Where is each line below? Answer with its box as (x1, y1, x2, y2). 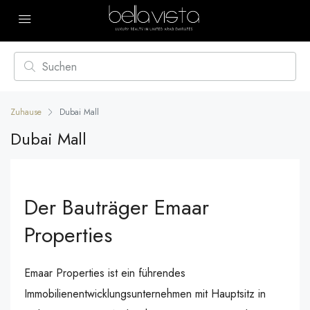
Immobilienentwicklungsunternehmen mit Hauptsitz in (24, 286, 266, 302)
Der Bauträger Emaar (24, 192, 209, 222)
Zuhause (10, 106, 42, 118)
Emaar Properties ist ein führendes (24, 265, 185, 281)
